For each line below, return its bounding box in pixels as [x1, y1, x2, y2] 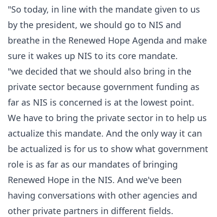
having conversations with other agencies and [8, 189, 197, 201]
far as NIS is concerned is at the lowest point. [8, 96, 194, 108]
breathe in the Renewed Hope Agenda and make [8, 34, 207, 46]
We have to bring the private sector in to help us [8, 112, 207, 124]
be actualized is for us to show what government [8, 143, 208, 155]
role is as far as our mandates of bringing [8, 158, 178, 170]
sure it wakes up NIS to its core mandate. [8, 50, 178, 62]
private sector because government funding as [8, 81, 200, 93]
